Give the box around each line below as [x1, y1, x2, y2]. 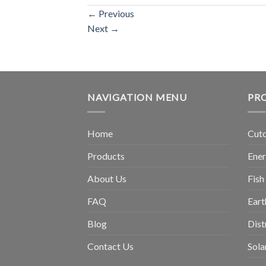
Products [87, 150, 125, 161]
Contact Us [87, 240, 134, 252]
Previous [97, 8, 134, 20]
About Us [87, 173, 126, 184]
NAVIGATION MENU [87, 91, 187, 103]
